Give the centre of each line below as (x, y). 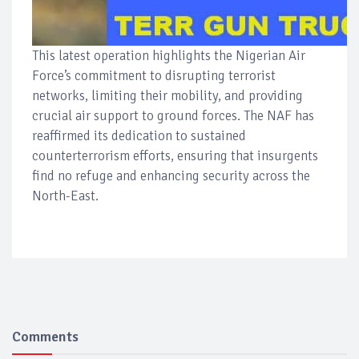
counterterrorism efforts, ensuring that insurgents (175, 155)
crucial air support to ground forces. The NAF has (173, 115)
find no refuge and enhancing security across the (171, 175)
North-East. (65, 196)
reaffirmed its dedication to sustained (139, 135)
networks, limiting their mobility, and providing (167, 95)
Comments (45, 336)
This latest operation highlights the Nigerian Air (169, 55)
